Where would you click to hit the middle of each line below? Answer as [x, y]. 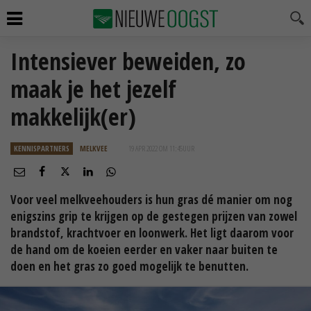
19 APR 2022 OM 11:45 [155, 148]
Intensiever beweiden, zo [128, 61]
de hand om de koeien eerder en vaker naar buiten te [144, 250]
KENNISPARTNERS [42, 148]
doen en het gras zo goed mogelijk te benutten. [129, 266]
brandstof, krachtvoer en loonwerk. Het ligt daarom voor [152, 233]
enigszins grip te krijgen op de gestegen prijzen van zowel [154, 216]
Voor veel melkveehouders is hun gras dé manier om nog [151, 200]
